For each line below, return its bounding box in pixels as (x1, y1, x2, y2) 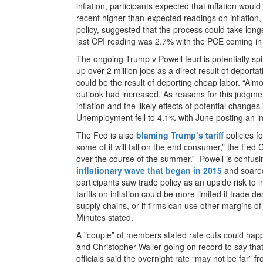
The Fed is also (76, 129, 136, 141)
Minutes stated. (76, 211, 133, 223)
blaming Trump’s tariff (136, 129, 224, 141)
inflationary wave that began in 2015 (76, 164, 222, 176)
